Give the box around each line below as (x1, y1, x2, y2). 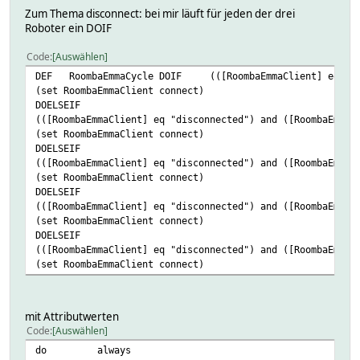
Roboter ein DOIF (25, 21, 112, 36)
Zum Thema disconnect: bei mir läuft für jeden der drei (25, 6, 295, 22)
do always (35, 344, 131, 357)
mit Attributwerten (25, 309, 119, 325)
